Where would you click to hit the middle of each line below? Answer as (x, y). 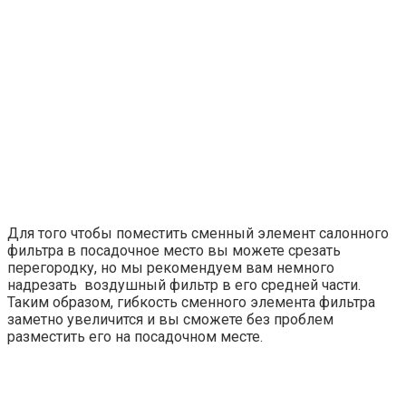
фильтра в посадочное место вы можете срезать (174, 250)
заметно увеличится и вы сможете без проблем (170, 319)
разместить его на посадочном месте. (135, 336)
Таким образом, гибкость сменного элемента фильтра (191, 302)
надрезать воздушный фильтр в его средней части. (184, 285)
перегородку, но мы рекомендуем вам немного (171, 267)
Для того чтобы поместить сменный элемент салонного (198, 233)
